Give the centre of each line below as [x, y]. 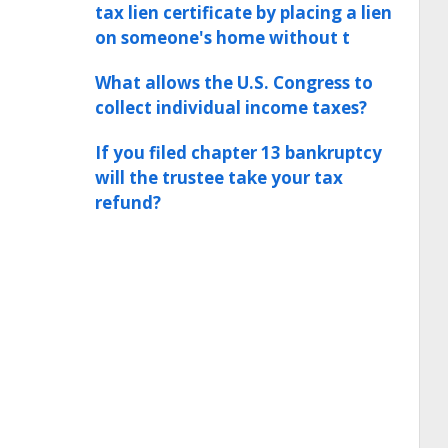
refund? [128, 202]
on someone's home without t [222, 37]
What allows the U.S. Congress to [234, 82]
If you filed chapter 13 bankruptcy [238, 152]
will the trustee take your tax [219, 177]
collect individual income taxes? [231, 107]
